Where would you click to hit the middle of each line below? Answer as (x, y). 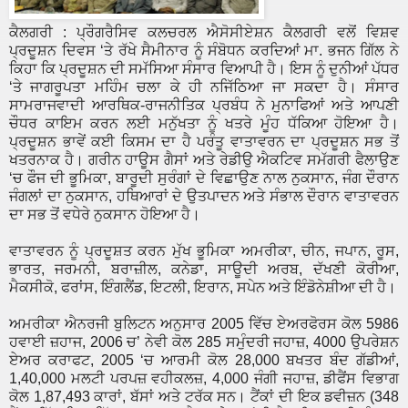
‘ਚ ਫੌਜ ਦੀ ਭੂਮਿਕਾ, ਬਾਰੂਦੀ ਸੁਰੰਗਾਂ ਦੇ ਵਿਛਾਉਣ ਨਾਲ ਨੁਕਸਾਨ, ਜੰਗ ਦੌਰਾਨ (204, 178)
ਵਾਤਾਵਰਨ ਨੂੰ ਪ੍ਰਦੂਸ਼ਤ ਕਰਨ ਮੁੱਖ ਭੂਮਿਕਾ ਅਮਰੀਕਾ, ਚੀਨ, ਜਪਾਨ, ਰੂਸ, (204, 251)
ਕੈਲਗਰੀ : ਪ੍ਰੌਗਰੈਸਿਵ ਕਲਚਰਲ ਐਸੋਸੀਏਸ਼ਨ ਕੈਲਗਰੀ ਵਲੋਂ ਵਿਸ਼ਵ (204, 33)
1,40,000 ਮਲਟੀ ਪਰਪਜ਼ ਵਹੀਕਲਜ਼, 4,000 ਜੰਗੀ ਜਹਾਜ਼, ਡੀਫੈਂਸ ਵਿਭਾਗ (204, 379)
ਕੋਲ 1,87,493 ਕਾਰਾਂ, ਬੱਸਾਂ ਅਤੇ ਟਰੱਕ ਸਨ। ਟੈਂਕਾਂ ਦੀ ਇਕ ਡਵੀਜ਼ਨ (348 (204, 397)
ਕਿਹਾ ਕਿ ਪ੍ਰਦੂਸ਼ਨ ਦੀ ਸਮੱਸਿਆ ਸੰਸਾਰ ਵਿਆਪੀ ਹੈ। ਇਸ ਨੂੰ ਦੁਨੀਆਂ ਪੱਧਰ (204, 69)
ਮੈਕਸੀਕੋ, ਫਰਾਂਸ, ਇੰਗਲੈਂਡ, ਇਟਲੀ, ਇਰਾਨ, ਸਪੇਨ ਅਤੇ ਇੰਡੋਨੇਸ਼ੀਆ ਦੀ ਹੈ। (203, 288)
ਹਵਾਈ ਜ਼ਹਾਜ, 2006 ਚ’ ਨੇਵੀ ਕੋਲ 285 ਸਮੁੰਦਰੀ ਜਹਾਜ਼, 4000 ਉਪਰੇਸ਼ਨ (204, 342)
